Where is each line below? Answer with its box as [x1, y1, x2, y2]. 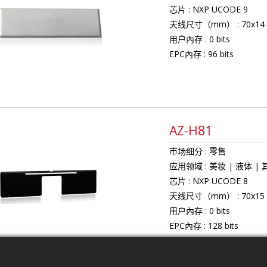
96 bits [208, 48, 234, 60]
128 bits [208, 220, 239, 232]
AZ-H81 [169, 121, 213, 139]
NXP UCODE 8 [193, 175, 249, 187]
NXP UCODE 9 [193, 4, 249, 15]
